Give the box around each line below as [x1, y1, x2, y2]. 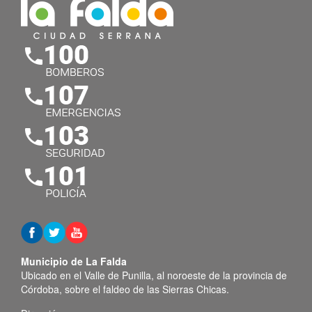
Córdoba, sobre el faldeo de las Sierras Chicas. [21, 282, 229, 296]
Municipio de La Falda [21, 254, 127, 268]
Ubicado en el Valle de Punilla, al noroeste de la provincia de [21, 268, 287, 282]
